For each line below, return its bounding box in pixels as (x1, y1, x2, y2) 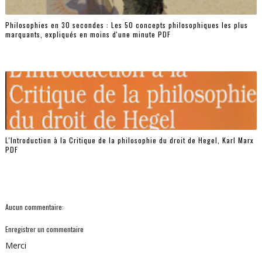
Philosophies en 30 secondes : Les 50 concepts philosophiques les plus (5, 19, 248, 30)
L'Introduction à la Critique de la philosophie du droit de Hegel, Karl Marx (5, 135, 254, 145)
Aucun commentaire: (5, 202, 64, 212)
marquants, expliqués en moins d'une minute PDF (5, 29, 171, 39)
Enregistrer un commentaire (5, 224, 84, 234)
